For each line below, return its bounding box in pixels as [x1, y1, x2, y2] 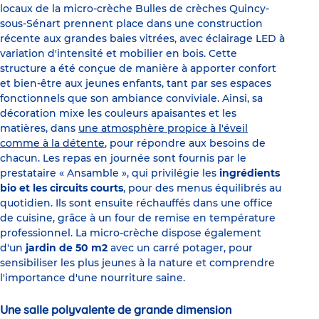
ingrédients [219, 167, 280, 180]
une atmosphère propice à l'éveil [78, 122, 248, 135]
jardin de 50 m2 [26, 241, 110, 255]
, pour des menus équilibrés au [123, 182, 281, 195]
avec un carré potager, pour [110, 241, 253, 255]
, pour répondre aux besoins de [105, 137, 266, 150]
